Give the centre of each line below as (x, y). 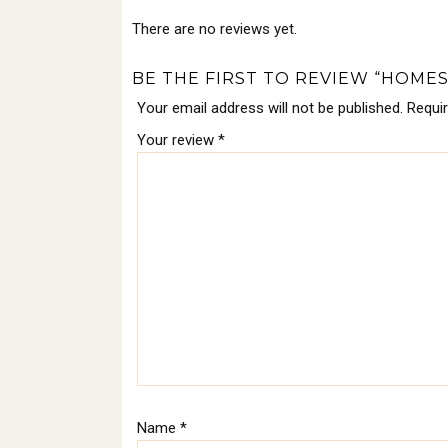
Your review (177, 140)
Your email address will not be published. (270, 108)
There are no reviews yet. (214, 29)
